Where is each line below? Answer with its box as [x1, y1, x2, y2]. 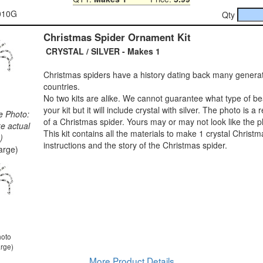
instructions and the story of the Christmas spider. [43, 139, 227, 151]
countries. [43, 80, 80, 92]
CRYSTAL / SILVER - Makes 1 [43, 45, 160, 57]
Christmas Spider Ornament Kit [43, 29, 191, 44]
